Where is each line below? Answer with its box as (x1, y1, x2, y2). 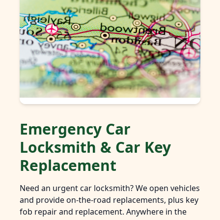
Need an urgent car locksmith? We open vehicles (20, 183, 200, 194)
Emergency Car (20, 119, 131, 139)
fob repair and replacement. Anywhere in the (20, 206, 187, 218)
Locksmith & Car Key (20, 137, 171, 158)
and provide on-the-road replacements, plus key (20, 194, 198, 206)
